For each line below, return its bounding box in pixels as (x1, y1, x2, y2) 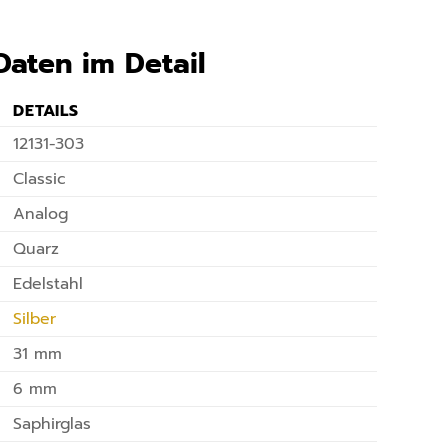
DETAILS (13, 99, 79, 124)
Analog (13, 202, 69, 227)
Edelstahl (13, 272, 84, 297)
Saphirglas (13, 412, 92, 437)
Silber (13, 307, 57, 332)
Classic (13, 167, 67, 192)
